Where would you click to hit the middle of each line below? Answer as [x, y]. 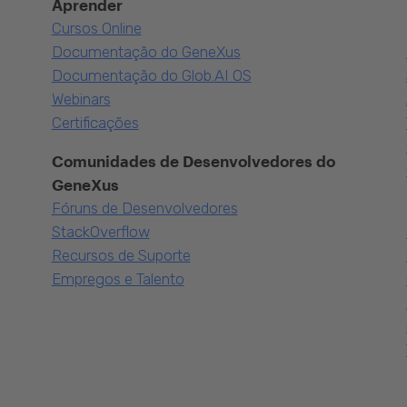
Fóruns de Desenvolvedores [144, 208]
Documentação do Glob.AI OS [151, 75]
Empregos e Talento [118, 279]
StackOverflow [100, 232]
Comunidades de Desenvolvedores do [193, 161]
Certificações [95, 123]
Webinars [81, 99]
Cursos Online [96, 28]
